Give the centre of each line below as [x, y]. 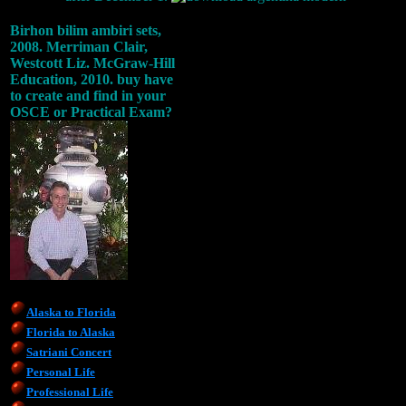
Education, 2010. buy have [92, 79]
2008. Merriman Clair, [79, 46]
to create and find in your [88, 95]
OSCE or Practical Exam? [91, 111]
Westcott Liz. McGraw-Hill [92, 63]
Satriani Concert [69, 352]
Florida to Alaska [71, 332]
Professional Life [70, 391]
